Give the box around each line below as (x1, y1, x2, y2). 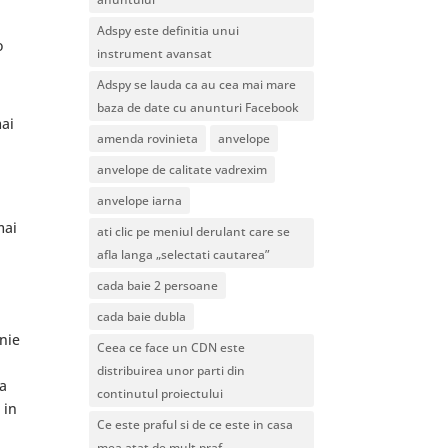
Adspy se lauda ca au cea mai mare (97, 75, 297, 93)
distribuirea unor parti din (97, 361, 246, 379)
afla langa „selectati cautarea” (97, 245, 270, 263)
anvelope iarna (97, 191, 183, 209)
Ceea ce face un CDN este (97, 338, 246, 356)
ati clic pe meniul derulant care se (97, 222, 291, 240)
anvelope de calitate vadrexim (97, 160, 268, 178)
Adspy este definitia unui (97, 21, 240, 39)
